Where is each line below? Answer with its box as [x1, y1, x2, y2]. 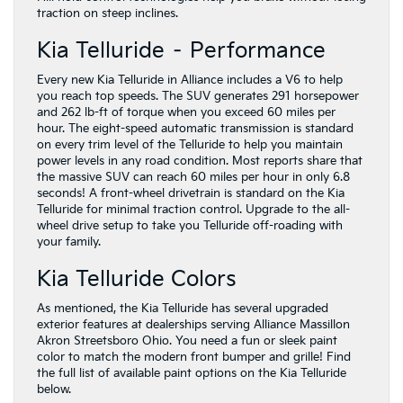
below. [37, 382, 71, 398]
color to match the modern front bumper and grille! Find [37, 350, 351, 365]
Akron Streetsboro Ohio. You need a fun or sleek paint [37, 334, 337, 349]
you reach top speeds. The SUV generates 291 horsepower [37, 89, 359, 104]
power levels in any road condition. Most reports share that [37, 154, 363, 169]
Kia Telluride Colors [37, 266, 237, 293]
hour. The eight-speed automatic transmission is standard [37, 121, 354, 137]
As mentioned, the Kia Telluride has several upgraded [37, 301, 328, 317]
